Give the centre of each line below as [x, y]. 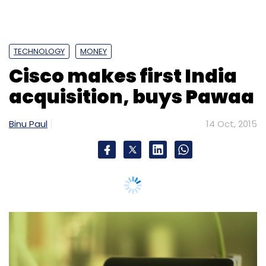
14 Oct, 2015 [232, 123]
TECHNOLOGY [39, 51]
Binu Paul [28, 123]
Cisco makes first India [123, 75]
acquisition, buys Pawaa [132, 96]
